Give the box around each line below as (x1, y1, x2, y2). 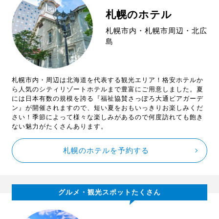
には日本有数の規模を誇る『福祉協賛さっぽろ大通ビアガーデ (12, 95, 203, 103)
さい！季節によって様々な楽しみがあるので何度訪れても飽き (12, 113, 203, 121)
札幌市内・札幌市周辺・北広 (106, 27, 207, 35)
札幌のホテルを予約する (63, 147, 149, 155)
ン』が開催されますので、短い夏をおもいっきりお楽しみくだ (12, 104, 203, 112)
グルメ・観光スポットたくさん (58, 189, 161, 197)
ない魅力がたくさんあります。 (12, 123, 108, 131)
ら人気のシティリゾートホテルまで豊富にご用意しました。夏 (12, 86, 203, 93)
